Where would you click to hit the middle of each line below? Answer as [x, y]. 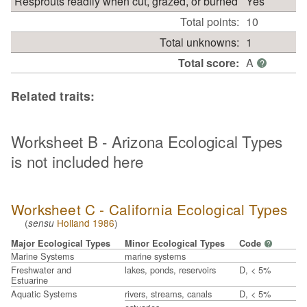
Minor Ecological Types [175, 243]
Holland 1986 [86, 223]
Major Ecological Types [61, 243]
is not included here [77, 161]
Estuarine [29, 280]
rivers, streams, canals [168, 293]
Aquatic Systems [44, 293]
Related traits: [53, 95]
